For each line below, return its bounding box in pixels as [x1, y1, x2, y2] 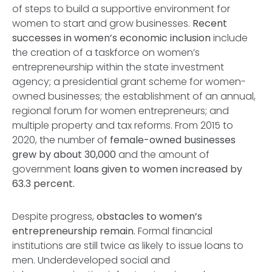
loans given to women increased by [73, 162, 242, 176]
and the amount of [118, 148, 209, 161]
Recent [192, 16, 227, 30]
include [213, 31, 248, 45]
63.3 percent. [12, 177, 77, 191]
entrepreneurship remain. [12, 224, 138, 238]
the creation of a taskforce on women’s [12, 46, 200, 59]
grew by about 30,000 [12, 148, 118, 161]
